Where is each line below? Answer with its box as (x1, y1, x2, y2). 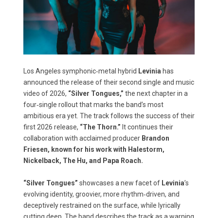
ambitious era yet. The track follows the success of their (23, 112, 195, 120)
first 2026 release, (23, 123, 80, 131)
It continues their (121, 123, 173, 131)
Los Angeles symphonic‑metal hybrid (23, 67, 138, 75)
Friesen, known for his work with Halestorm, (23, 145, 164, 153)
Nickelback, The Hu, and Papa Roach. (23, 157, 143, 164)
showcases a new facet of (79, 179, 162, 187)
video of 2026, (23, 90, 68, 97)
